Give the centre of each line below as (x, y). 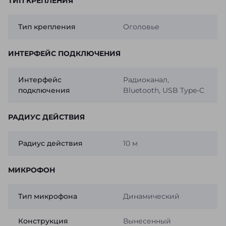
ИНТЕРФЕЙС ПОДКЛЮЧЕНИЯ (64, 54)
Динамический (151, 196)
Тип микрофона (48, 196)
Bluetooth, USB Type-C (163, 91)
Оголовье (141, 27)
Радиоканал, (146, 80)
